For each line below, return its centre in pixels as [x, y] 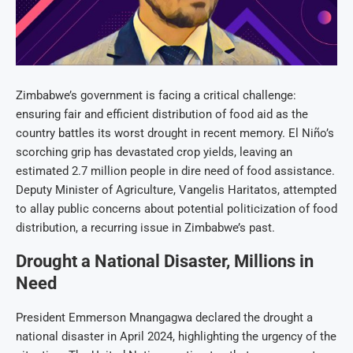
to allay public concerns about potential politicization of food [176, 209]
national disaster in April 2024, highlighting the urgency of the [176, 337]
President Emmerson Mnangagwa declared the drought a [164, 318]
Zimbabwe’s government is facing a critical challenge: [156, 96]
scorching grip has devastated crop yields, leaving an [154, 152]
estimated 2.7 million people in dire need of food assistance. [175, 171]
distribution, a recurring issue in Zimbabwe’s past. [145, 228]
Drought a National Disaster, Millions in [165, 262]
